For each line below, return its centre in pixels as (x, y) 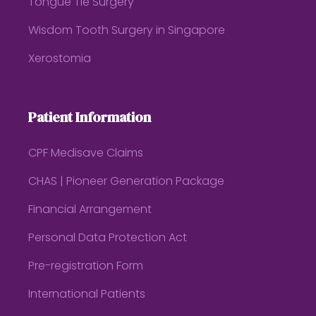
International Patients (87, 295)
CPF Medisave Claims (86, 154)
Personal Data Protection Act (108, 238)
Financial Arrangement (90, 210)
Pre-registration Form (86, 267)
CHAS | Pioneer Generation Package (127, 182)
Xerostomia (60, 59)
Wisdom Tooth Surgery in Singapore (127, 31)
